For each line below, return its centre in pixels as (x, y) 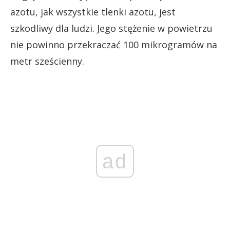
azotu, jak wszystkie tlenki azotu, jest (93, 12)
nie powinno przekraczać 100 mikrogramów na (114, 44)
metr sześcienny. (47, 61)
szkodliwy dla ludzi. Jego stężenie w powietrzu (111, 28)
